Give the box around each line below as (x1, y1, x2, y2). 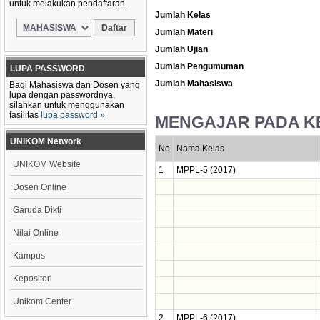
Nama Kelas (176, 144, 224, 154)
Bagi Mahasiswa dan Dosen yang (9, 80, 140, 90)
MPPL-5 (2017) (176, 165, 236, 175)
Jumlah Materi (155, 27, 213, 37)
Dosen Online (13, 182, 66, 192)
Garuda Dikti (13, 205, 61, 215)
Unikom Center (13, 296, 71, 306)
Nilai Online (13, 228, 59, 238)
